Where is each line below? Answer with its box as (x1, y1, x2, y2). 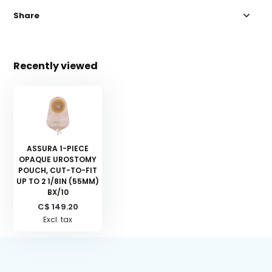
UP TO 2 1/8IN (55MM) (16, 176, 100, 187)
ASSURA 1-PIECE (27, 143, 89, 154)
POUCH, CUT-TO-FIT (18, 165, 98, 176)
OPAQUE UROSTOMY (19, 154, 97, 165)
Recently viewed (13, 59, 98, 73)
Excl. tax (43, 214, 73, 225)
